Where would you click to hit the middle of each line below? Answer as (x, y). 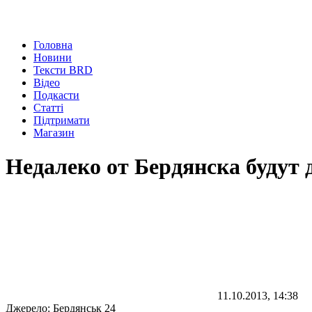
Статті (48, 108)
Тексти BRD (63, 70)
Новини (53, 57)
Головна (53, 45)
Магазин (54, 133)
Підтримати (62, 120)
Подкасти (56, 95)
